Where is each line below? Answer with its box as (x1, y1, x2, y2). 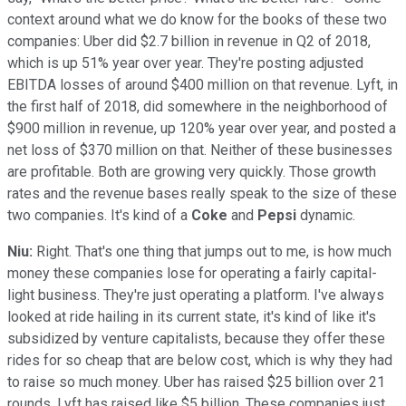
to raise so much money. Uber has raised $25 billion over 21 (7, 372, 385, 391)
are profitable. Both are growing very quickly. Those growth (7, 162, 376, 180)
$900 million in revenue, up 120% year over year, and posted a (7, 119, 396, 137)
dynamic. (300, 206, 355, 224)
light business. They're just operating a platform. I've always (7, 285, 384, 304)
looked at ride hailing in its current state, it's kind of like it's (7, 307, 376, 325)
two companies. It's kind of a (7, 206, 191, 224)
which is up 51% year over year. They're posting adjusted (7, 53, 363, 72)
